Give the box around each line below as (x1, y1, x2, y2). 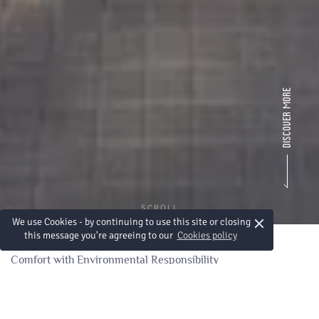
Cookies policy (177, 229, 237, 242)
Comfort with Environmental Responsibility (11, 253, 219, 266)
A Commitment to (11, 271, 225, 303)
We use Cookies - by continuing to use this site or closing (12, 216, 251, 229)
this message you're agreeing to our (23, 229, 175, 242)
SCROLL (140, 203, 179, 214)
